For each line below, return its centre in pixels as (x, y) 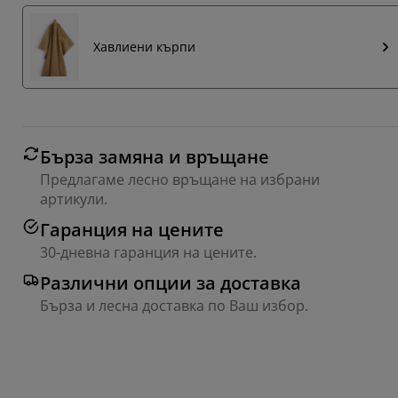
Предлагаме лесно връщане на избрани (180, 179)
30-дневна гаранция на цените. (148, 252)
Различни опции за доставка (171, 283)
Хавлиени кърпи (144, 47)
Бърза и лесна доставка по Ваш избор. (174, 305)
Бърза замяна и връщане (155, 156)
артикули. (74, 199)
